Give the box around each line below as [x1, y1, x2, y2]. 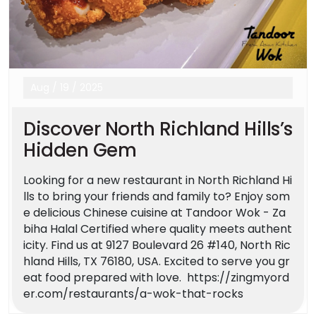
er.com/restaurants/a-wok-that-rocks [23, 285, 243, 302]
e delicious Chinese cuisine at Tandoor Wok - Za [23, 204, 286, 221]
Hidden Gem [23, 137, 136, 163]
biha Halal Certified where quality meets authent [23, 220, 292, 237]
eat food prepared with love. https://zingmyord [23, 269, 289, 286]
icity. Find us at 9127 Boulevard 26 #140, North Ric [23, 236, 291, 253]
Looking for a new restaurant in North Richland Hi [23, 171, 292, 188]
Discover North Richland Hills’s [23, 116, 293, 142]
